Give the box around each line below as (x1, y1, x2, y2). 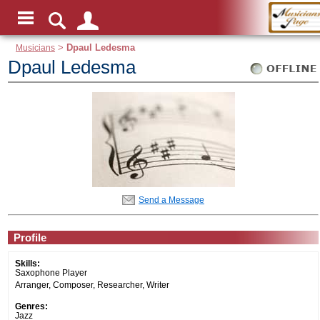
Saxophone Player (15, 267, 87, 277)
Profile (14, 231, 46, 244)
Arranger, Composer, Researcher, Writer (15, 279, 169, 289)
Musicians (16, 43, 56, 53)
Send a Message (139, 195, 204, 204)
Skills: (15, 258, 40, 268)
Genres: (15, 301, 48, 311)
